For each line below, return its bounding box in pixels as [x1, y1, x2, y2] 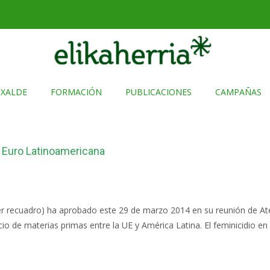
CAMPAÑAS [215, 86, 262, 98]
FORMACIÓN [50, 86, 102, 98]
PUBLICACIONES [125, 86, 192, 98]
